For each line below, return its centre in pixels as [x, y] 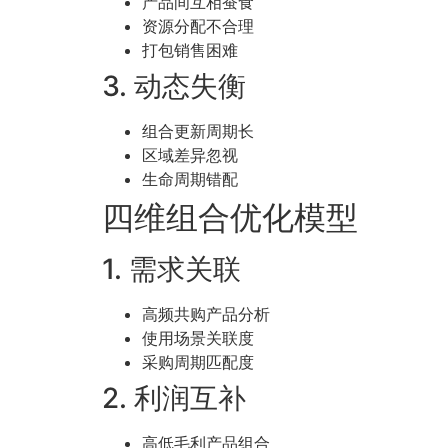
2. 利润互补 [174, 398]
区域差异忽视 [190, 155]
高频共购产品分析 [206, 314]
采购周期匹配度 [198, 362]
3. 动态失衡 [174, 86]
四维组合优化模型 [230, 218]
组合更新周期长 [198, 131]
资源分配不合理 [198, 26]
